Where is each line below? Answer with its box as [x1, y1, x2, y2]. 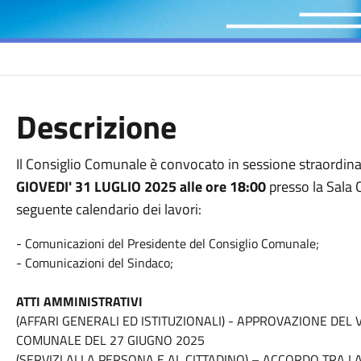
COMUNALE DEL [15, 330, 110, 350]
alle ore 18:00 [176, 176, 269, 197]
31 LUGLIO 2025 [74, 176, 176, 197]
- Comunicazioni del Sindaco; [15, 253, 173, 272]
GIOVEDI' [15, 176, 75, 197]
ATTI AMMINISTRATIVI [15, 292, 143, 311]
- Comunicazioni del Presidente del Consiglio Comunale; [15, 234, 319, 253]
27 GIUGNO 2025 [109, 330, 205, 350]
